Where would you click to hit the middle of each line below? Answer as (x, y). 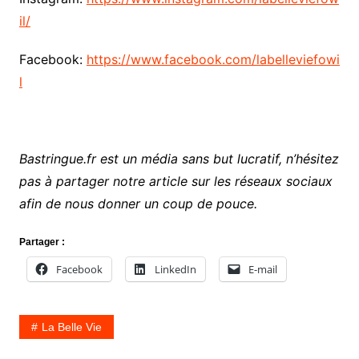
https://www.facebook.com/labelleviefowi (213, 60)
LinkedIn (175, 270)
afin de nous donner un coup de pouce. (138, 204)
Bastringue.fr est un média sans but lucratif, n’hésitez (179, 159)
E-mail (262, 270)
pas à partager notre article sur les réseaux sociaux (175, 182)
